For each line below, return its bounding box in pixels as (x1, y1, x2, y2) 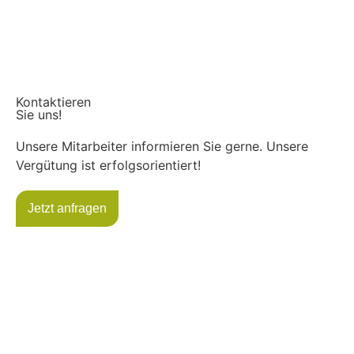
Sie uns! (15, 106, 62, 122)
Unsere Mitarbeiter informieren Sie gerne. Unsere (15, 137, 308, 154)
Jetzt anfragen (27, 201, 107, 215)
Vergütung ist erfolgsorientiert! (15, 156, 201, 173)
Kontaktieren (15, 93, 91, 110)
